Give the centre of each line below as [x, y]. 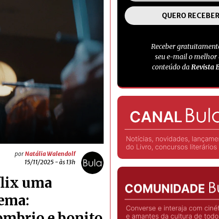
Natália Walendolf [50, 154]
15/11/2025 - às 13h [50, 162]
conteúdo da [171, 67]
